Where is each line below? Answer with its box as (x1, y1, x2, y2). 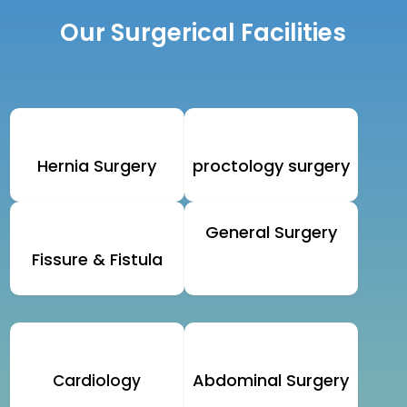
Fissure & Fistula (31, 248, 163, 272)
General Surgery (204, 221, 337, 244)
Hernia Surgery (37, 154, 157, 178)
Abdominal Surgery (193, 369, 350, 392)
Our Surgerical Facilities (60, 16, 347, 50)
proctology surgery (192, 154, 350, 178)
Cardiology (53, 370, 142, 392)
